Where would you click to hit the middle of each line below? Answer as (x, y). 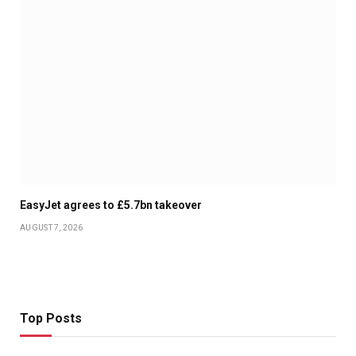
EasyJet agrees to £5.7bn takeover (111, 205)
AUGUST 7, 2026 (52, 227)
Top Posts (51, 318)
